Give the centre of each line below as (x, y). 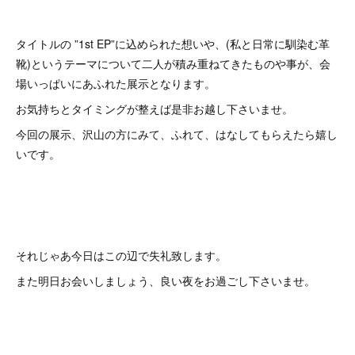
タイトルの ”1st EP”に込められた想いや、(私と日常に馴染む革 (173, 44)
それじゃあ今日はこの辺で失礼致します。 (121, 255)
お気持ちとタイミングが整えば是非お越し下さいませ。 (155, 109)
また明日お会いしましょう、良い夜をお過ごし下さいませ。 (166, 281)
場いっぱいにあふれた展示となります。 (116, 83)
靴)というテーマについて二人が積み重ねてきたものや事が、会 (173, 63)
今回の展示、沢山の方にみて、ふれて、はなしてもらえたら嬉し (177, 134)
